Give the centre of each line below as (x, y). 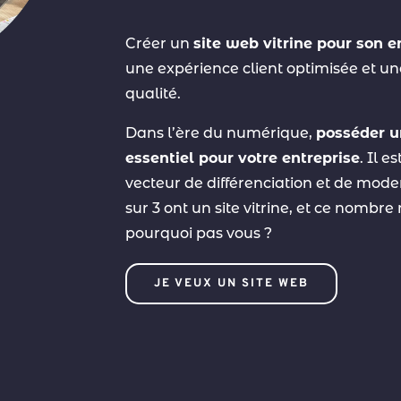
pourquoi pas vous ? (199, 234)
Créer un (160, 44)
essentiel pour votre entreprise (243, 158)
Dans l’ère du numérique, (221, 133)
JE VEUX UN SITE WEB (232, 284)
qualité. (154, 94)
